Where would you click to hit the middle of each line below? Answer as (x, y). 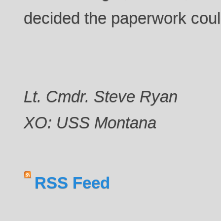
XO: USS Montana (90, 122)
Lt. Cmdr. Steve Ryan (101, 96)
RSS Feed (73, 183)
